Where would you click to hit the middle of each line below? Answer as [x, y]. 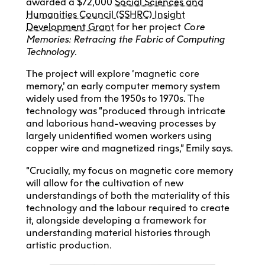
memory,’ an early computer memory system [123, 86]
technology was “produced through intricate [126, 111]
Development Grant [70, 27]
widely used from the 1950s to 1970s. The [115, 99]
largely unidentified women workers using [119, 136]
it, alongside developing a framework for [116, 220]
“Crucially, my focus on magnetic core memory [130, 170]
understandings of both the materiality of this [128, 195]
